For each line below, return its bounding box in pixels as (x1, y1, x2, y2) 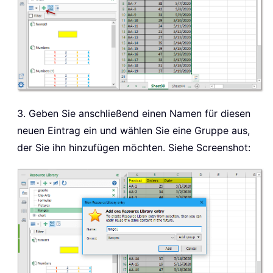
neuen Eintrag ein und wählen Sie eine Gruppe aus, (17, 124, 250, 136)
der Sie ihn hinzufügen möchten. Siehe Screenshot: (17, 141, 250, 154)
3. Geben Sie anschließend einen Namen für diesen (17, 107, 250, 119)
